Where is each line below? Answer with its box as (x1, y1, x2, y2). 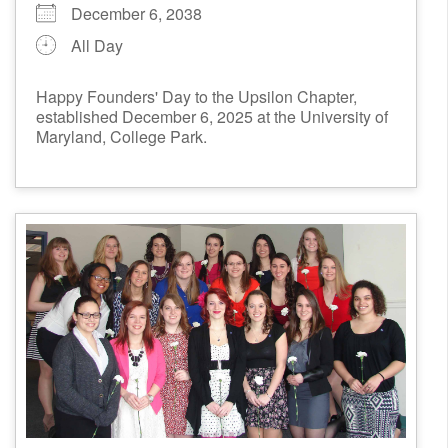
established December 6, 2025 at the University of (36, 104, 388, 128)
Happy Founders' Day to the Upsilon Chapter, (36, 84, 357, 108)
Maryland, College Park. (36, 124, 207, 148)
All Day (71, 33, 123, 57)
